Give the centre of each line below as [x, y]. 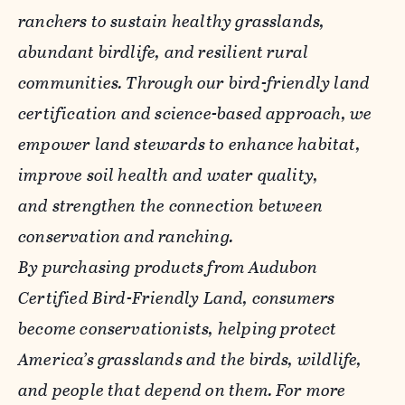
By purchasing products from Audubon [168, 267]
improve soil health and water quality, [169, 174]
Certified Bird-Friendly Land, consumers [177, 297]
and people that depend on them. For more [182, 390]
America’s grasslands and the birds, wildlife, [190, 359]
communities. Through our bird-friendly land [194, 82]
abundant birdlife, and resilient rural [164, 52]
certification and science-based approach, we [195, 113]
